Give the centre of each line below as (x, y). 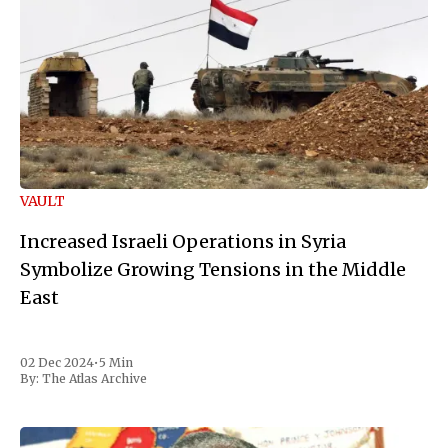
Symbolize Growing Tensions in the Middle (213, 270)
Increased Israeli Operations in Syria (183, 242)
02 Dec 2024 (57, 363)
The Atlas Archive (94, 379)
